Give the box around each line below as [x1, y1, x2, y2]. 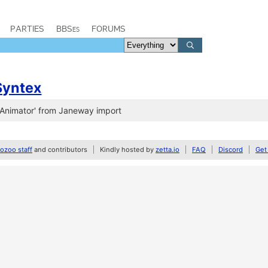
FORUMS [92, 23, 126, 34]
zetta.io [156, 145, 179, 154]
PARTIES [10, 23, 44, 34]
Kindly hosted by [100, 145, 156, 154]
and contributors [32, 145, 87, 154]
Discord [218, 145, 243, 154]
